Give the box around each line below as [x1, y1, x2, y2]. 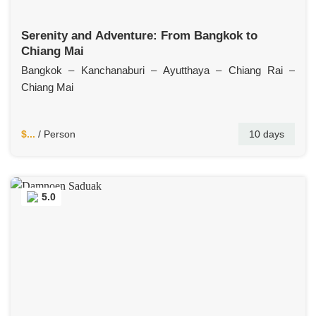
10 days [249, 128, 284, 140]
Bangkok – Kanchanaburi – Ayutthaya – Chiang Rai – [21, 64, 295, 77]
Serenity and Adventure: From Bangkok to [21, 28, 257, 42]
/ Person [35, 128, 75, 140]
